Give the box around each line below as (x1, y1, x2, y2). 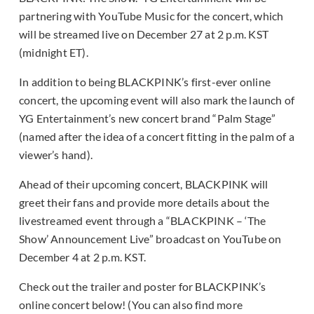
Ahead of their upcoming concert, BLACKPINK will (19, 177, 268, 191)
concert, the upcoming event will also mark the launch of (19, 93, 295, 107)
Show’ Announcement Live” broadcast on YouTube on (19, 232, 282, 246)
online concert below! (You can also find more (19, 298, 243, 312)
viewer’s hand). (19, 148, 93, 162)
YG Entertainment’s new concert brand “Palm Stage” (19, 111, 275, 125)
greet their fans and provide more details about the (19, 196, 270, 210)
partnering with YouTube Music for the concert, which (19, 9, 284, 23)
